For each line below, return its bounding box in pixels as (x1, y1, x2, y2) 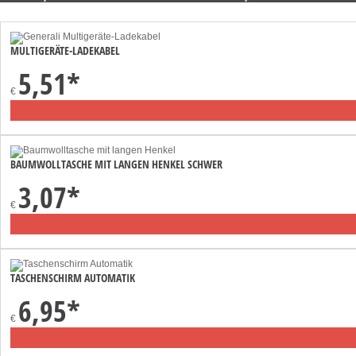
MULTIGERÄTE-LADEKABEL (10, 42, 120, 58)
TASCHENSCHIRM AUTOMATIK (10, 269, 135, 285)
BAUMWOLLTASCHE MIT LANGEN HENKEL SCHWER (10, 156, 222, 172)
